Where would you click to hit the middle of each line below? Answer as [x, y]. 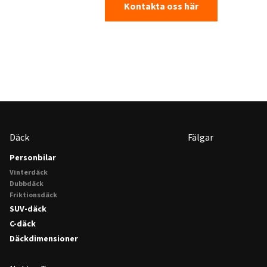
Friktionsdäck [33, 195]
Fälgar [201, 137]
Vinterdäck [29, 172]
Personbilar [33, 157]
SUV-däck [28, 209]
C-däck [23, 223]
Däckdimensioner [44, 238]
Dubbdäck [27, 183]
